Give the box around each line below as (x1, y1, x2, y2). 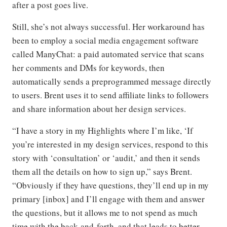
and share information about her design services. (12, 102, 186, 115)
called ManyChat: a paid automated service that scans (12, 48, 204, 60)
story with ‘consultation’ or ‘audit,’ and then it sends (12, 152, 200, 164)
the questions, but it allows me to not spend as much (12, 206, 198, 218)
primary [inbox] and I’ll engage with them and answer (12, 193, 205, 205)
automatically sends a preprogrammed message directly (12, 75, 211, 87)
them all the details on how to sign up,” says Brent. (12, 165, 192, 177)
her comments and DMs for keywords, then (12, 61, 165, 73)
